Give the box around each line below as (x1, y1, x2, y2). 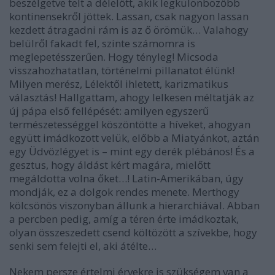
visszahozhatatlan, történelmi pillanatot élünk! (9, 63, 234, 77)
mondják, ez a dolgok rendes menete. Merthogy (9, 184, 239, 199)
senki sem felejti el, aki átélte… (9, 238, 157, 253)
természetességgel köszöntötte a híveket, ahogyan (9, 117, 250, 131)
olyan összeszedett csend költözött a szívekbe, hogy (9, 225, 257, 239)
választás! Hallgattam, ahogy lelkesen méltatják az (9, 90, 254, 104)
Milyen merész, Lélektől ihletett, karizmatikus (9, 76, 228, 91)
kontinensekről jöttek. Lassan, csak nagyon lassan (9, 9, 249, 23)
